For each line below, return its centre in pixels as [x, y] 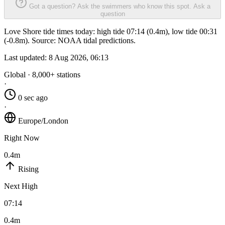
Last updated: [26, 58]
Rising [28, 169]
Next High [21, 186]
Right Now [22, 138]
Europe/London [43, 121]
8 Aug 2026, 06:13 [79, 58]
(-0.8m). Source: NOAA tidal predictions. [70, 41]
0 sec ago [33, 98]
